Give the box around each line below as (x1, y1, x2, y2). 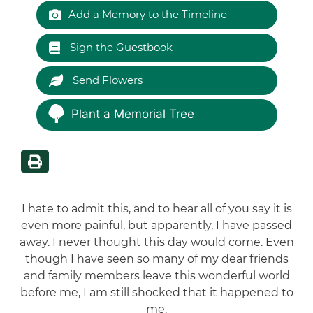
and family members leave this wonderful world (23, 268, 290, 282)
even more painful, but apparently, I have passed (21, 218, 292, 232)
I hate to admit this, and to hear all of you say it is (21, 201, 292, 215)
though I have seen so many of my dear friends (24, 252, 289, 265)
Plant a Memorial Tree (71, 107, 194, 122)
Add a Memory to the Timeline (68, 8, 227, 21)
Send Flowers (69, 73, 143, 87)
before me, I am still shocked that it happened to (20, 285, 293, 299)
